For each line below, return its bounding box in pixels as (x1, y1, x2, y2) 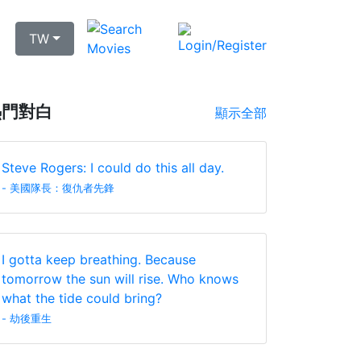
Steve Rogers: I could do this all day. (2, 160, 224, 176)
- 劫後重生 (2, 313, 52, 325)
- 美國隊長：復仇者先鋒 (2, 182, 114, 194)
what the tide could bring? (2, 290, 162, 306)
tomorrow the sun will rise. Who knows (2, 271, 239, 287)
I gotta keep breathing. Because (2, 251, 196, 268)
